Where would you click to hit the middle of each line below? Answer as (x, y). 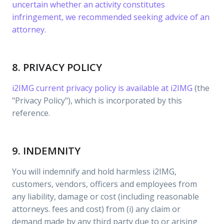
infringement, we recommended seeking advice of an (111, 17)
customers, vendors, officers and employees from (104, 184)
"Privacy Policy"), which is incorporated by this (97, 100)
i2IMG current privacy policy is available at (91, 88)
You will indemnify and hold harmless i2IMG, (94, 171)
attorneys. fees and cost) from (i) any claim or (96, 209)
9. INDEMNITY (46, 150)
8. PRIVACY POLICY (57, 67)
